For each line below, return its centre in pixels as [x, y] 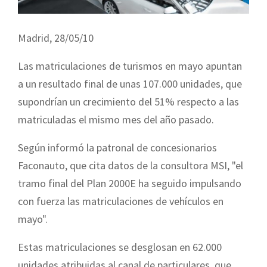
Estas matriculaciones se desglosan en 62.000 [120, 247]
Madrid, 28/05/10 [56, 38]
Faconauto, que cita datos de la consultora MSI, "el [131, 165]
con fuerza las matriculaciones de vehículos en [121, 201]
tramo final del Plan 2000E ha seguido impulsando [130, 183]
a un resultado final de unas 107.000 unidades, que [130, 83]
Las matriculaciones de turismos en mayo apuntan [130, 66]
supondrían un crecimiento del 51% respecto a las [128, 101]
